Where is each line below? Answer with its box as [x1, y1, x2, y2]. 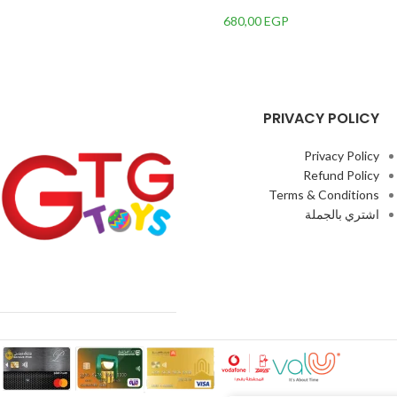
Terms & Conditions [269, 187, 379, 202]
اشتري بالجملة [305, 206, 379, 222]
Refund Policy [303, 167, 379, 183]
